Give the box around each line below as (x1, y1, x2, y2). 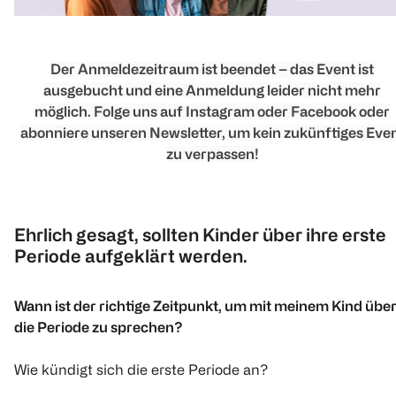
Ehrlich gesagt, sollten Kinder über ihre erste (14, 225, 386, 246)
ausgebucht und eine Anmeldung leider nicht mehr (43, 82, 381, 99)
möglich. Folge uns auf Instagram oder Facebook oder (34, 103, 390, 120)
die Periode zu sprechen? (14, 319, 183, 336)
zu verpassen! (165, 146, 259, 163)
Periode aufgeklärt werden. (14, 246, 247, 267)
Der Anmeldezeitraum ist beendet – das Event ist (50, 61, 374, 78)
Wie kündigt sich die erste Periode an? (14, 362, 269, 378)
